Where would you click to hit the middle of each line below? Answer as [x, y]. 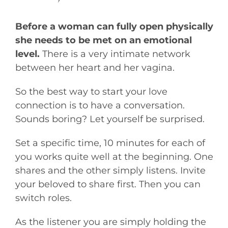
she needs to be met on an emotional [103, 40]
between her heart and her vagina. [95, 67]
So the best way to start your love [91, 91]
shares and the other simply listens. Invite [110, 170]
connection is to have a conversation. [100, 105]
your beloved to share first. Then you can [108, 184]
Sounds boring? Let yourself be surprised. [110, 119]
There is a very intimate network [115, 54]
